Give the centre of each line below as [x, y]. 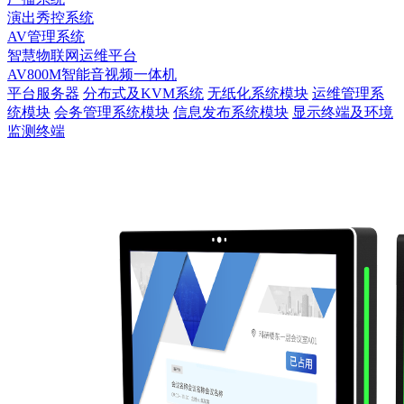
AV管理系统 [46, 37]
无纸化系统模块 [258, 93]
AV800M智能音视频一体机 [92, 74]
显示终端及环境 [343, 112]
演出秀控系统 [50, 18]
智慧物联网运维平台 [72, 55]
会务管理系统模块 [112, 112]
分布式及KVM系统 [143, 93]
